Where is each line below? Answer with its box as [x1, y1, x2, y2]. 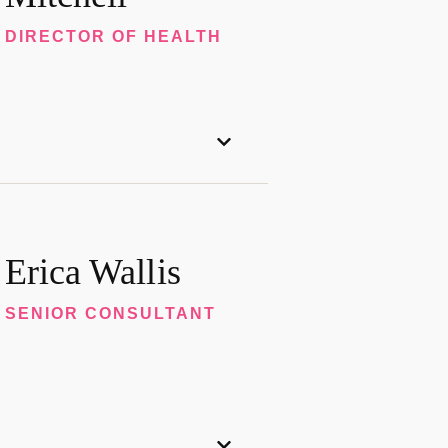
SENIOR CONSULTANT [4, 304, 216, 322]
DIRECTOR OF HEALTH [4, 27, 222, 45]
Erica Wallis [4, 251, 181, 292]
